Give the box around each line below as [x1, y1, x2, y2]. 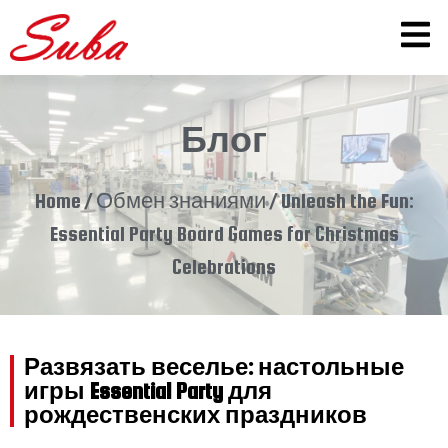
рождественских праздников [24, 402, 367, 429]
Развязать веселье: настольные [24, 354, 404, 381]
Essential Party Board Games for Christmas [49, 222, 399, 246]
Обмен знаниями [95, 189, 266, 213]
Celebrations [172, 255, 276, 279]
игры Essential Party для [24, 378, 272, 405]
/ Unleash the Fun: [265, 189, 414, 213]
